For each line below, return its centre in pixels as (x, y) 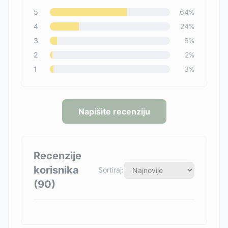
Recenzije (58, 156)
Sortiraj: (111, 170)
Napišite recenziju (114, 111)
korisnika (56, 170)
